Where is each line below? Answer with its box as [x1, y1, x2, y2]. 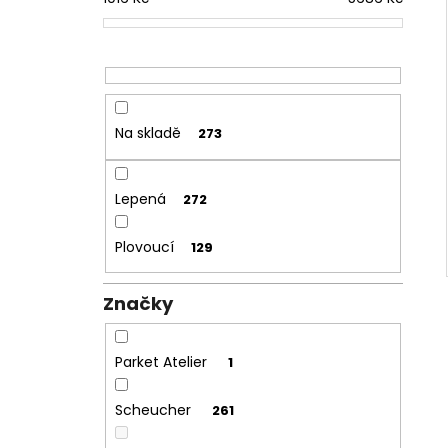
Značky [103, 291, 173, 317]
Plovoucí [114, 236, 174, 257]
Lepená [114, 188, 166, 209]
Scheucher [114, 400, 195, 421]
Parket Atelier [114, 352, 211, 373]
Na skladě [114, 123, 181, 144]
